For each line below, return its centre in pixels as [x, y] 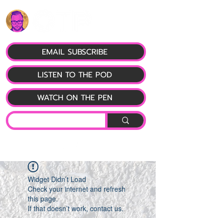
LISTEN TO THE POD [74, 75]
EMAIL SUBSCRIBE [74, 52]
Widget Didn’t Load [57, 179]
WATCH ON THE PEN [74, 98]
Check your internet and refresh [77, 189]
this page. [43, 199]
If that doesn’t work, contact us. [76, 208]
